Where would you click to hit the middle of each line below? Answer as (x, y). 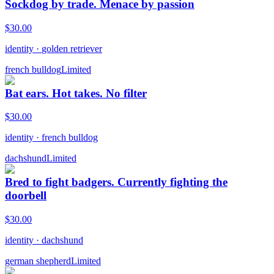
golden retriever (72, 48)
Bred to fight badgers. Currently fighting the (116, 182)
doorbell (26, 196)
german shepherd (38, 261)
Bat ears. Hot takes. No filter (76, 93)
